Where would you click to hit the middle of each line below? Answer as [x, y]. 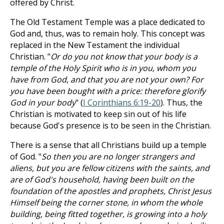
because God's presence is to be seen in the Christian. [110, 125]
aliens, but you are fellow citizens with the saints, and [110, 168]
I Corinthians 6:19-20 [122, 102]
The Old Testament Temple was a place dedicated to [107, 22]
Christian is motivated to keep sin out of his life [98, 114]
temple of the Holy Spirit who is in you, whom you [103, 68]
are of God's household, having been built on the [102, 179]
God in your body [43, 102]
